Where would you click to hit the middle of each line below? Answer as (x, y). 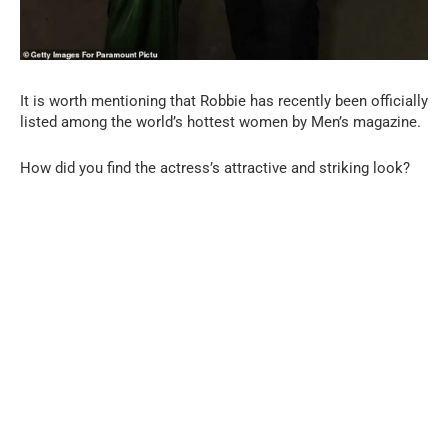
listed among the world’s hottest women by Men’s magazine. (220, 121)
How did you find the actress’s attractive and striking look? (215, 167)
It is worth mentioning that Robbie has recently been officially (224, 100)
